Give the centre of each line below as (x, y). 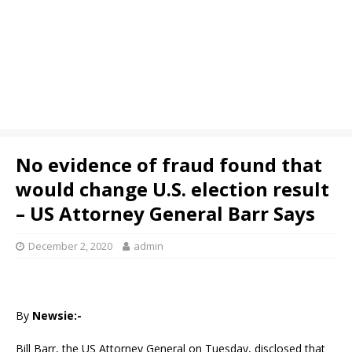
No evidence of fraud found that (169, 165)
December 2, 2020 (70, 246)
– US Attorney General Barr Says (165, 213)
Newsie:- (57, 315)
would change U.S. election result (172, 189)
